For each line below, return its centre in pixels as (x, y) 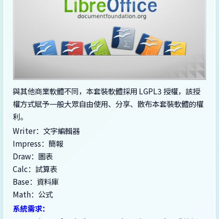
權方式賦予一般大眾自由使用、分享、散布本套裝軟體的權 (108, 104)
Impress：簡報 (38, 143)
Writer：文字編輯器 (46, 131)
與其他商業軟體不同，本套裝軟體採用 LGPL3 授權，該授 (106, 91)
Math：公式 (33, 194)
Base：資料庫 (36, 182)
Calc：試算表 (35, 169)
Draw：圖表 (33, 156)
